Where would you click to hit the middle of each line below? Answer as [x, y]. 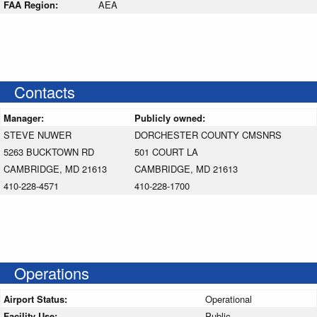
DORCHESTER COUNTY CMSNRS [208, 134]
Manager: [25, 117]
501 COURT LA [166, 151]
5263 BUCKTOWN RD [49, 151]
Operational [229, 299]
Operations [52, 272]
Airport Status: [37, 299]
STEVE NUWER [38, 134]
